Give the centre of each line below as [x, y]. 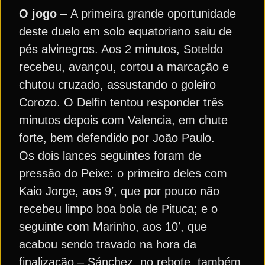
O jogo [38, 14]
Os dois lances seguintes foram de [110, 156]
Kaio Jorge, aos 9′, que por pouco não [119, 191]
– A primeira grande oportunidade [146, 14]
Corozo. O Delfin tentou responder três [121, 102]
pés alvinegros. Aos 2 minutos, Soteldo [121, 49]
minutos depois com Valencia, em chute [123, 120]
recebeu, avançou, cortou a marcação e [124, 67]
